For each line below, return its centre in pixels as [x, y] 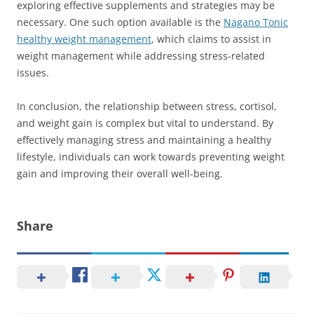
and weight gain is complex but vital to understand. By [145, 123]
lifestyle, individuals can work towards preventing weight [151, 157]
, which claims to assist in [211, 39]
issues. [33, 73]
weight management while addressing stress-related [141, 56]
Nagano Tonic [256, 22]
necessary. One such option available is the [120, 22]
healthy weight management [84, 39]
